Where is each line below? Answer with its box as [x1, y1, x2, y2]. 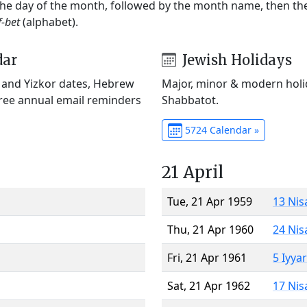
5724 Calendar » [182, 123, 259, 136]
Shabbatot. [162, 92, 219, 108]
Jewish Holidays [178, 51, 292, 69]
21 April [162, 161, 223, 183]
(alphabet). [20, 14, 78, 29]
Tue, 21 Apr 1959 [167, 193, 252, 209]
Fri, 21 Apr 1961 [167, 249, 247, 265]
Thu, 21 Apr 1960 [167, 221, 254, 237]
